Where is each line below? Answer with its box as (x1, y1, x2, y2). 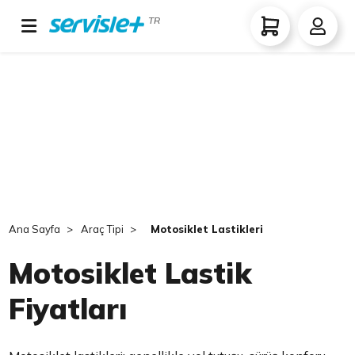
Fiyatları (9, 291, 128, 326)
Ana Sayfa (9, 223, 61, 235)
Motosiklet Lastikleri (151, 223, 264, 235)
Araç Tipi (81, 223, 124, 235)
